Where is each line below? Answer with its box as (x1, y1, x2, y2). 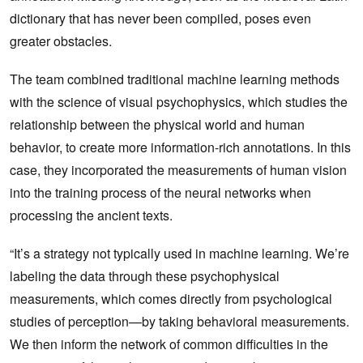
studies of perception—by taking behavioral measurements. (10, 312, 349, 331)
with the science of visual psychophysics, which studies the (10, 92, 348, 112)
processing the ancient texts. (10, 206, 173, 225)
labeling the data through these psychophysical (10, 267, 280, 286)
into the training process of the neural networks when (10, 183, 311, 203)
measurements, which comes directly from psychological (10, 289, 332, 309)
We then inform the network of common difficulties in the (10, 335, 328, 354)
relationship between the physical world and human (10, 115, 305, 135)
